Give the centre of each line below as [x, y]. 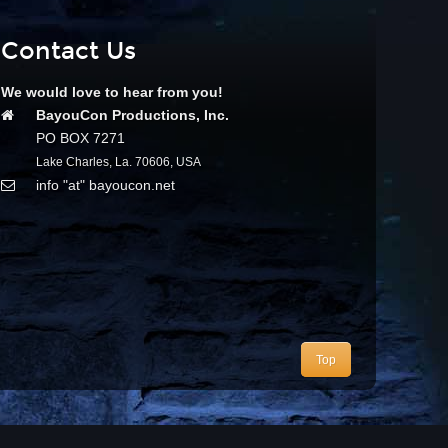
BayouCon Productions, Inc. [132, 115]
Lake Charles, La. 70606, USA [118, 162]
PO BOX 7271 [80, 138]
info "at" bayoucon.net [105, 185]
